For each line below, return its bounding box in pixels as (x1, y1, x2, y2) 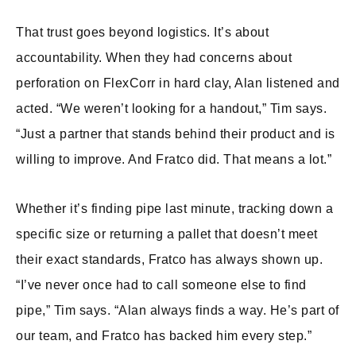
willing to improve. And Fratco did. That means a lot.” (16, 153, 331, 166)
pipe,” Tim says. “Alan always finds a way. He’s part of (16, 304, 339, 317)
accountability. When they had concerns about (16, 51, 292, 64)
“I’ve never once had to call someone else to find (16, 278, 307, 292)
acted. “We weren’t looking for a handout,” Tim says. (16, 102, 327, 115)
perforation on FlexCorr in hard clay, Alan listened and (16, 76, 340, 90)
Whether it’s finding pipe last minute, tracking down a (16, 202, 333, 215)
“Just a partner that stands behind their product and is (16, 127, 335, 141)
